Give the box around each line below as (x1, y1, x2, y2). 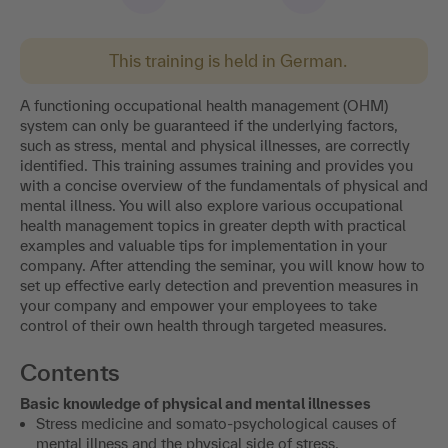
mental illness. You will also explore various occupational (20, 196, 403, 214)
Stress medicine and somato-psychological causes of (36, 414, 396, 432)
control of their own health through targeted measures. (20, 316, 387, 334)
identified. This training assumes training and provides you (20, 156, 413, 174)
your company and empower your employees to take (20, 296, 377, 314)
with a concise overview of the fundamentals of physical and (20, 176, 428, 194)
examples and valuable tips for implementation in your (20, 236, 387, 254)
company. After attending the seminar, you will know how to (20, 256, 425, 274)
